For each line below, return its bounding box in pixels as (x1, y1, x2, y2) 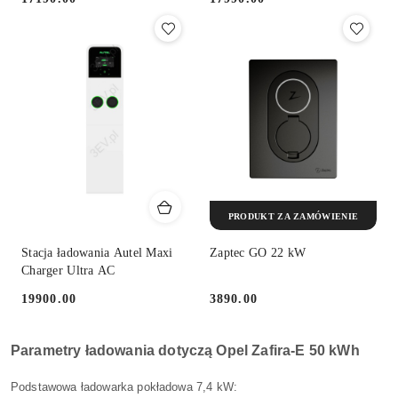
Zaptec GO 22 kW (210, 246, 306, 260)
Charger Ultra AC (21, 264, 115, 278)
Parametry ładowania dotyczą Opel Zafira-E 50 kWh (11, 342, 360, 358)
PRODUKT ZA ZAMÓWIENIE (227, 211, 359, 221)
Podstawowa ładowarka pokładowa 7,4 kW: (11, 379, 238, 394)
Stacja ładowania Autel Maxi (21, 246, 173, 260)
